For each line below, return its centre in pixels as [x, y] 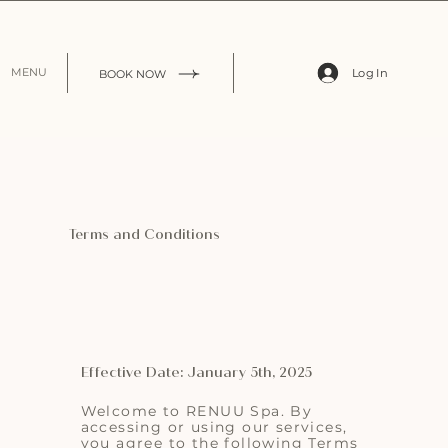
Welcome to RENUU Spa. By [196, 410]
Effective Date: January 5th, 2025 [196, 373]
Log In [369, 72]
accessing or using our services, [214, 426]
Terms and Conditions [145, 234]
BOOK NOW [133, 73]
